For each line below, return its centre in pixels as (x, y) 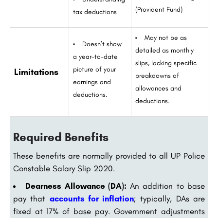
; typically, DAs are (170, 199)
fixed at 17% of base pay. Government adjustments (109, 211)
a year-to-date (95, 57)
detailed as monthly (164, 51)
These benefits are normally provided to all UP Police (109, 156)
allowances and (158, 89)
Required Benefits (61, 137)
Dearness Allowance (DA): (76, 186)
